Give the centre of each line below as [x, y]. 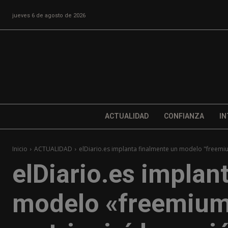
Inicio [20, 149]
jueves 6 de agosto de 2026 [49, 15]
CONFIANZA [184, 116]
